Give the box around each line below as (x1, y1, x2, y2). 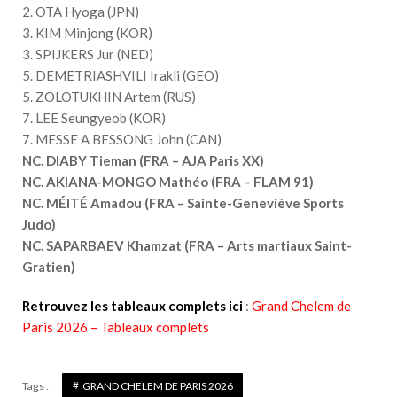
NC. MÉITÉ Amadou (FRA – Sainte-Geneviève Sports (22, 194, 344, 211)
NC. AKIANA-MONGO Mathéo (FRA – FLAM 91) (22, 173, 314, 190)
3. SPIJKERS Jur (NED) (22, 45, 153, 62)
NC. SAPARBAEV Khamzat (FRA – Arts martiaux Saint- (22, 237, 352, 253)
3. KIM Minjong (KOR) (22, 24, 152, 41)
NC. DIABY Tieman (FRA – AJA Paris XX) (22, 152, 264, 168)
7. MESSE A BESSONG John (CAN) (22, 130, 222, 147)
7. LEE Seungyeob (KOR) (22, 109, 166, 126)
